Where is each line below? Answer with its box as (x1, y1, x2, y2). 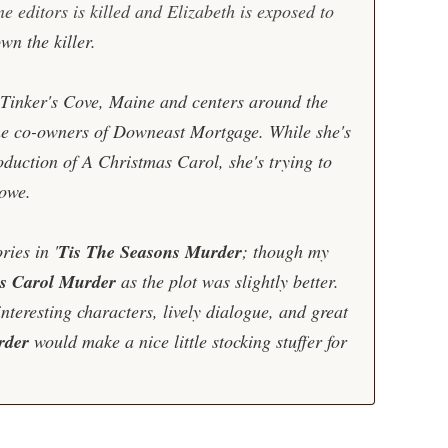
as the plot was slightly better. (115, 269, 339, 293)
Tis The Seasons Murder (57, 239, 242, 264)
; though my (241, 239, 329, 263)
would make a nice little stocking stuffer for (28, 329, 347, 353)
